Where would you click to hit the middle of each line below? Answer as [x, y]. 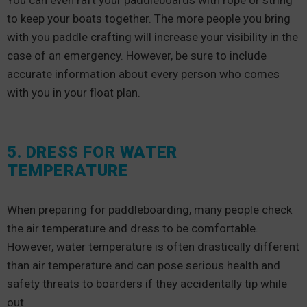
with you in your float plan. [75, 93]
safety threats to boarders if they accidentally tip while [147, 284]
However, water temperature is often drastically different [153, 247]
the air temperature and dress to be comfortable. [133, 228]
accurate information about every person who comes [143, 74]
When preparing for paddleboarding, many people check [149, 210]
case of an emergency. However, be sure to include [137, 56]
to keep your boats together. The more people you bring [149, 19]
